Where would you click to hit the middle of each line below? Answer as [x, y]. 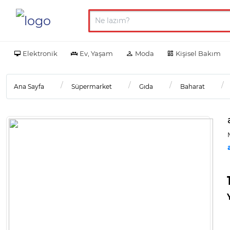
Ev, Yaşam [96, 53]
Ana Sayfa [29, 86]
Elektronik [40, 53]
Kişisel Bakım [198, 53]
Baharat [193, 86]
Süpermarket [92, 86]
